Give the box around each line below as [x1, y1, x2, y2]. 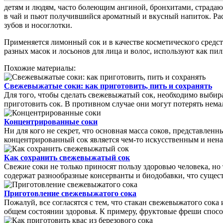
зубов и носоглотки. [4, 21, 72, 30]
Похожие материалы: [4, 64, 76, 73]
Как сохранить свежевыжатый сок [4, 153, 130, 162]
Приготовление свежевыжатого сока [4, 189, 136, 198]
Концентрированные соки [4, 117, 98, 126]
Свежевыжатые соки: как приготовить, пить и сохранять [4, 82, 212, 91]
